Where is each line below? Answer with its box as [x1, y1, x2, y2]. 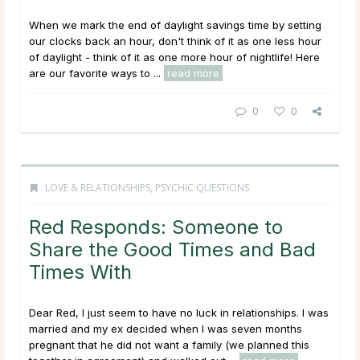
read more [167, 66, 219, 80]
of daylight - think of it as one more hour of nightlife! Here [29, 50, 320, 63]
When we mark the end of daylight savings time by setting [29, 18, 321, 31]
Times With [29, 260, 132, 284]
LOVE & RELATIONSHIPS [45, 180, 150, 194]
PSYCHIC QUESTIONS [155, 180, 249, 194]
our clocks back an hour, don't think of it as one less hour [29, 34, 321, 47]
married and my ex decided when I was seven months [29, 321, 302, 335]
